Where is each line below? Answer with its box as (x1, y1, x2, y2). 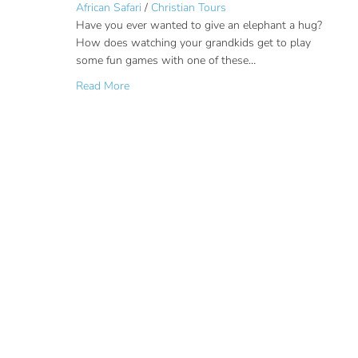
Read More (76, 78, 129, 93)
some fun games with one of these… (76, 53, 256, 68)
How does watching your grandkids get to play (76, 35, 311, 50)
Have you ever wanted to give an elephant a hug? (76, 18, 322, 33)
